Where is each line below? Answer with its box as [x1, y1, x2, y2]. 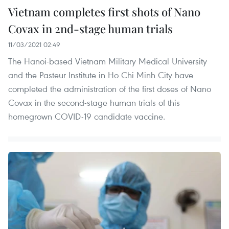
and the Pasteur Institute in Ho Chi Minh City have [8, 68, 193, 81]
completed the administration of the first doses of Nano [8, 82, 211, 95]
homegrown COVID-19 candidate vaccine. [8, 110, 165, 122]
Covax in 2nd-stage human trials [8, 20, 173, 36]
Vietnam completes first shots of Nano [8, 4, 200, 19]
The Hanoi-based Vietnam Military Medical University [8, 55, 207, 67]
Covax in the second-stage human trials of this [8, 96, 180, 108]
